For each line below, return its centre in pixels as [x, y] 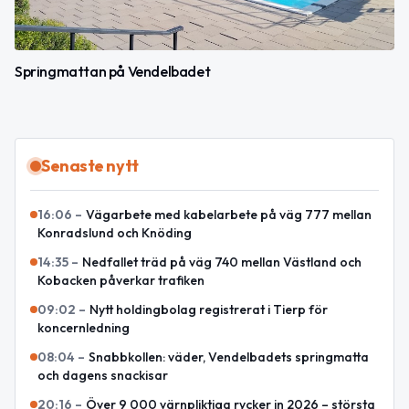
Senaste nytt [90, 165]
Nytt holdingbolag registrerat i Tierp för [209, 309]
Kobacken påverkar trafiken [121, 280]
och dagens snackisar [103, 375]
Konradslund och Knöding [115, 232]
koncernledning [84, 327]
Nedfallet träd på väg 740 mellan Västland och [222, 262]
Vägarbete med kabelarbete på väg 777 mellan [229, 214]
